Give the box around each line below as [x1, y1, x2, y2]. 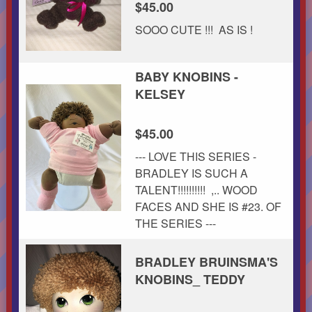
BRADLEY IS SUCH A [134, 164, 248, 181]
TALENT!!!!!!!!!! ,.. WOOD [134, 181, 258, 198]
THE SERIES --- [134, 214, 216, 231]
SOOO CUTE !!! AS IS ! [134, 21, 256, 38]
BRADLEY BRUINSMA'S [134, 252, 278, 271]
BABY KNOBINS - [134, 67, 238, 86]
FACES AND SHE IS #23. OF [134, 198, 281, 214]
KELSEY [134, 84, 185, 103]
